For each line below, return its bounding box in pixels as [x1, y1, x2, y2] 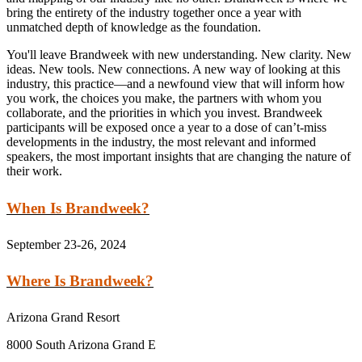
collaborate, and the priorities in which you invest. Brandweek [6, 106, 322, 120]
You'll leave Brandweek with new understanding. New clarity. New [6, 48, 351, 62]
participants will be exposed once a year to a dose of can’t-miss [6, 120, 326, 135]
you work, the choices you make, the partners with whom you [6, 91, 322, 106]
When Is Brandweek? [6, 199, 149, 217]
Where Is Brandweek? [6, 272, 154, 290]
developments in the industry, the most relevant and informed [6, 135, 316, 149]
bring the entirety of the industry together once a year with [6, 6, 301, 20]
